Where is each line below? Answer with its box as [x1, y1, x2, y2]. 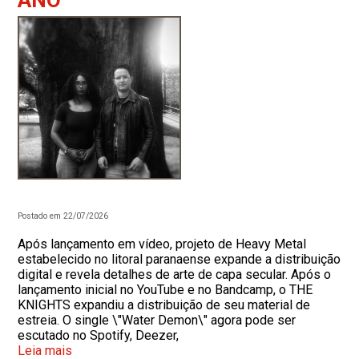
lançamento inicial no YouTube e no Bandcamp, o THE [18, 282, 313, 297]
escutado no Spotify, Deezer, [18, 328, 179, 343]
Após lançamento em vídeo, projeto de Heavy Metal [18, 236, 307, 252]
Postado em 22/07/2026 [18, 211, 109, 221]
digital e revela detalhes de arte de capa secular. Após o [18, 267, 332, 282]
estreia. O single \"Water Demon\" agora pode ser [18, 313, 296, 328]
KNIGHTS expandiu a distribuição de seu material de [18, 297, 311, 313]
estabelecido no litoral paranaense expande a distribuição [18, 252, 341, 267]
